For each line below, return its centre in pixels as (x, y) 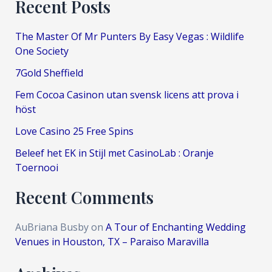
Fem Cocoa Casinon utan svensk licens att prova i (127, 94)
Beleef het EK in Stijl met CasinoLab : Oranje (114, 153)
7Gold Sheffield (49, 73)
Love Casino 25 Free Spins (74, 131)
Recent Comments (84, 197)
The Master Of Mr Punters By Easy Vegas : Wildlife (129, 36)
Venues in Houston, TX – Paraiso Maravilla (112, 241)
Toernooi (36, 167)
